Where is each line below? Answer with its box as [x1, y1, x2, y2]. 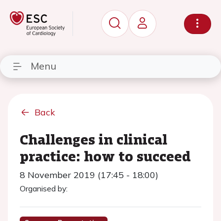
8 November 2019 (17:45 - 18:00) [20, 169, 158, 181]
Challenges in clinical [20, 129, 167, 149]
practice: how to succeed [20, 146, 191, 166]
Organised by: [20, 184, 68, 193]
